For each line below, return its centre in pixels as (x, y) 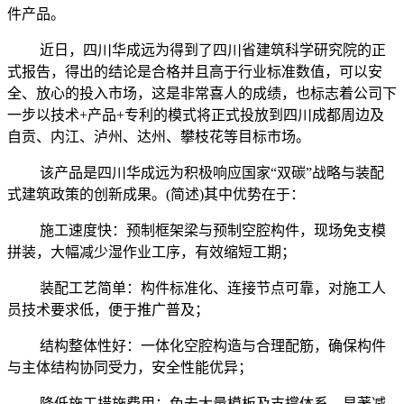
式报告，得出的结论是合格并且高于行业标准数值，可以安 (195, 72)
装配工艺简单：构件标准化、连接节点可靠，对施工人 (197, 289)
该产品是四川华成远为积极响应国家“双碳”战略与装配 (196, 173)
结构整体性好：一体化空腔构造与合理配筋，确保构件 (197, 346)
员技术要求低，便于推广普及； (108, 310)
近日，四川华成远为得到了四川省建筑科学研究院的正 (197, 50)
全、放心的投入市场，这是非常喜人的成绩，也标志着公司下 (202, 94)
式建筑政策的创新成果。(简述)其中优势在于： (156, 195)
